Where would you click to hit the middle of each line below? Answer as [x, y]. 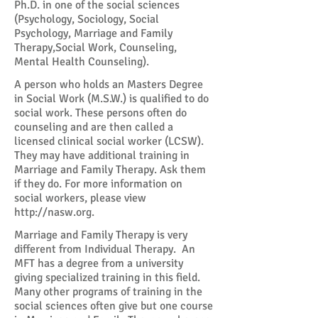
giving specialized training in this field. [107, 278]
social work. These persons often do [100, 113]
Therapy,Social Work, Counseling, [95, 48]
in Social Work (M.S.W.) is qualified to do [111, 99]
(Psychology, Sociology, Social [87, 19]
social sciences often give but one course [114, 306]
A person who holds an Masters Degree [109, 84]
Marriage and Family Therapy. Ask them [110, 170]
